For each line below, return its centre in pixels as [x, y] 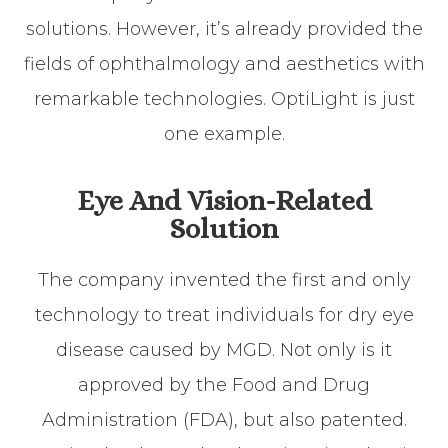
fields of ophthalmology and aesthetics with [224, 63]
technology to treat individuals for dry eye [224, 314]
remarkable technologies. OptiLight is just [224, 98]
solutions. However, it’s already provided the [224, 28]
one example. [224, 133]
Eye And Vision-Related [224, 200]
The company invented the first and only [224, 279]
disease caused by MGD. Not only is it [224, 349]
